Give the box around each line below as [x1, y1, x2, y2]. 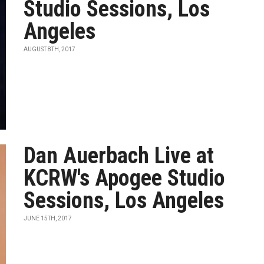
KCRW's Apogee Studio [24, 165, 226, 191]
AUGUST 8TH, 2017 [24, 46, 76, 52]
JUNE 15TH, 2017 [24, 215, 72, 222]
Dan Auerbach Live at [24, 143, 214, 169]
